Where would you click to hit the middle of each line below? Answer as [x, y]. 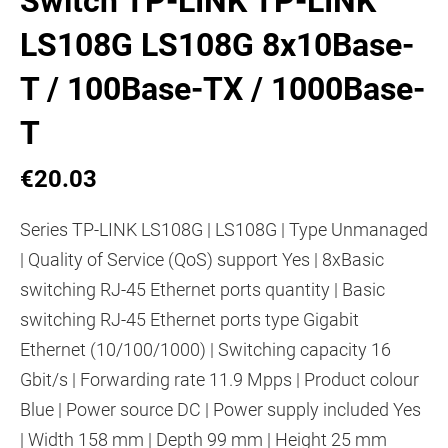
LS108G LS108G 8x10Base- [217, 44]
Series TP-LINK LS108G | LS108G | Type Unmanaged [224, 229]
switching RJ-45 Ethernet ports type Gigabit [189, 319]
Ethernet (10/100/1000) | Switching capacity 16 [205, 349]
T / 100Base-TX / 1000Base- [222, 88]
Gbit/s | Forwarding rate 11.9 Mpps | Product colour [219, 379]
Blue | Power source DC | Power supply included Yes [220, 409]
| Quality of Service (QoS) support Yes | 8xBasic [202, 259]
